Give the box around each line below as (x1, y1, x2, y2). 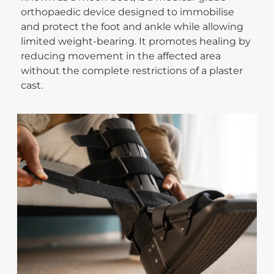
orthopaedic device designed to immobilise (21, 6, 235, 18)
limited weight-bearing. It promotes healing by (21, 35, 251, 47)
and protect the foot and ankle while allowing (21, 20, 244, 32)
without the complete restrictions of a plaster (21, 64, 243, 76)
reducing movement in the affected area (21, 50, 221, 62)
